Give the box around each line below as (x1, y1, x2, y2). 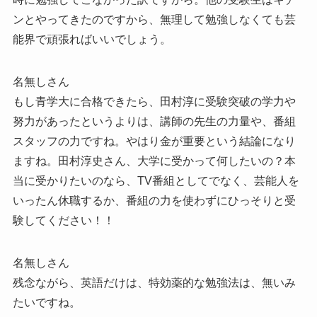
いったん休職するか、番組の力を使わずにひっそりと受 (12, 194, 296, 207)
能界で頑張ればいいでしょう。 (12, 33, 171, 45)
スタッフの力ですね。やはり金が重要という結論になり (12, 134, 296, 147)
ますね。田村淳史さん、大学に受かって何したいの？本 (12, 154, 296, 167)
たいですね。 (12, 296, 81, 309)
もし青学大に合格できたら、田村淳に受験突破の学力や (12, 95, 296, 108)
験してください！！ (12, 214, 115, 226)
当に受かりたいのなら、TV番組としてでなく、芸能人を (12, 174, 299, 187)
